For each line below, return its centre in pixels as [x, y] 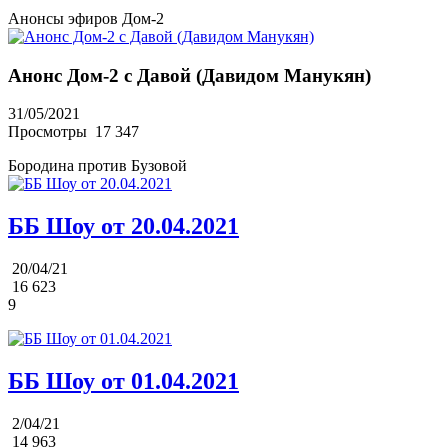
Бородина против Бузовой [97, 166]
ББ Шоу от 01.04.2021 [123, 381]
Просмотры [49, 132]
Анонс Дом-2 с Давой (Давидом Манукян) [189, 75]
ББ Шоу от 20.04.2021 [123, 226]
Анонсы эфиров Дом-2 [86, 18]
